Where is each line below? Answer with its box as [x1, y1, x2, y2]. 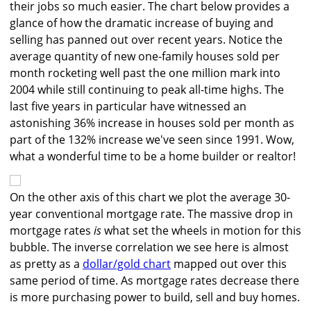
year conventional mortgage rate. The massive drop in [10, 206, 293, 222]
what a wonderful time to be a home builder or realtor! [10, 149, 296, 165]
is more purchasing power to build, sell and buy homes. [10, 289, 300, 305]
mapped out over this [171, 256, 287, 272]
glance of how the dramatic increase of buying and [10, 15, 274, 31]
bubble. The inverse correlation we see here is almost [10, 239, 289, 255]
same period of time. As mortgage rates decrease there [10, 273, 299, 289]
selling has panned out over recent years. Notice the [10, 32, 283, 48]
